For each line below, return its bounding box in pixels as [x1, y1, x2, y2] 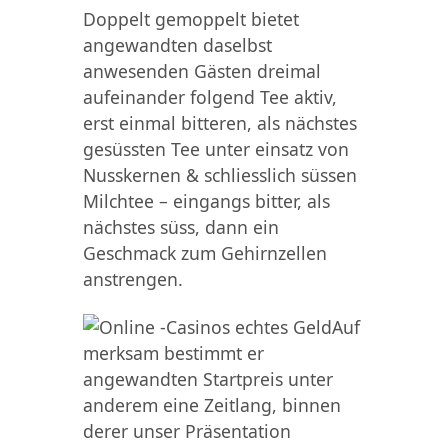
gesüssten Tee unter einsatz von [82, 136, 349, 161]
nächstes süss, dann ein [82, 214, 279, 239]
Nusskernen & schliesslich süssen [82, 162, 357, 187]
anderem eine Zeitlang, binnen [82, 392, 341, 417]
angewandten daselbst [82, 32, 272, 57]
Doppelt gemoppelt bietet [82, 6, 299, 31]
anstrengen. [82, 266, 183, 291]
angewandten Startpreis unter [82, 366, 333, 391]
